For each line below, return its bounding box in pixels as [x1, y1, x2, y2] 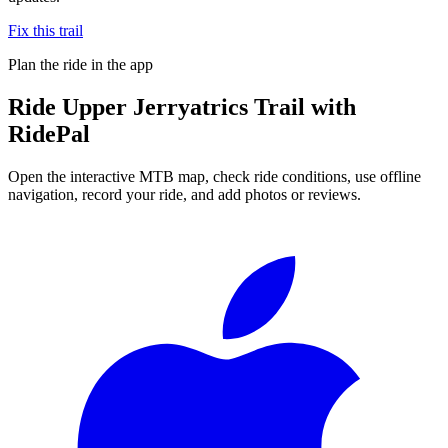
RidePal [8, 120, 90, 147]
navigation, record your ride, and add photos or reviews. [8, 185, 361, 203]
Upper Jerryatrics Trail [62, 93, 305, 120]
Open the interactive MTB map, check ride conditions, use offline [8, 167, 421, 185]
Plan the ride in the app [8, 55, 153, 73]
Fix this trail [8, 21, 83, 39]
